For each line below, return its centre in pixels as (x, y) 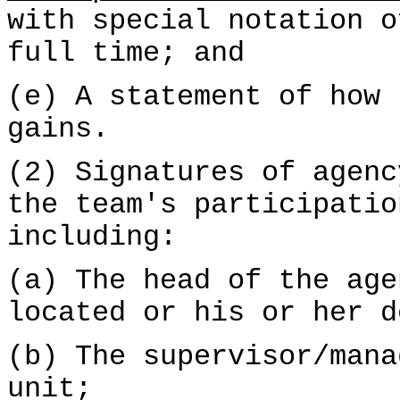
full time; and (126, 54)
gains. (58, 129)
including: (92, 237)
